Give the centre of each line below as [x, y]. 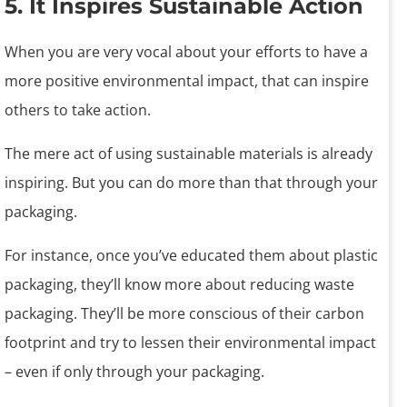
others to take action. [78, 109]
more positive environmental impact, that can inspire [187, 80]
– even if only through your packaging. [134, 371]
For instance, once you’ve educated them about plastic [191, 255]
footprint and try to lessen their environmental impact [190, 342]
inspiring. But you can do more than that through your [191, 182]
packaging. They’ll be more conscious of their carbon [184, 313]
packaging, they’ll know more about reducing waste [179, 284]
